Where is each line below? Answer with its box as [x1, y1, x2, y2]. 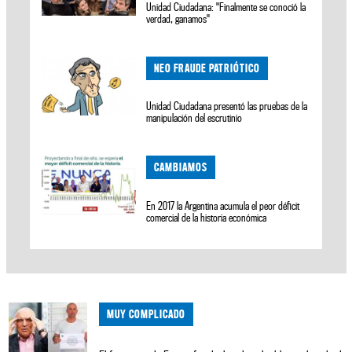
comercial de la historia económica [146, 211, 267, 225]
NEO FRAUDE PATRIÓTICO [154, 60, 261, 75]
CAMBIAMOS [154, 160, 208, 174]
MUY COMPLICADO [106, 307, 185, 321]
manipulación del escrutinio [146, 112, 243, 125]
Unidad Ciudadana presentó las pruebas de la [146, 100, 308, 113]
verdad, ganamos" [146, 12, 211, 25]
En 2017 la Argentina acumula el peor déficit [146, 200, 300, 213]
